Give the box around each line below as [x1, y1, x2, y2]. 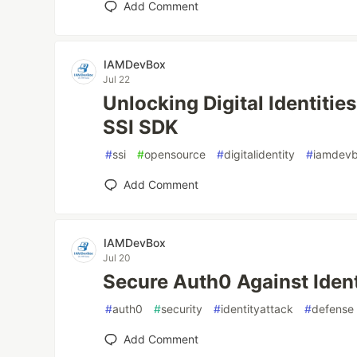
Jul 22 [103, 73, 131, 85]
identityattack [221, 302, 294, 316]
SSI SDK [103, 116, 179, 139]
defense [312, 302, 355, 316]
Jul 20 [103, 252, 131, 264]
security [161, 302, 203, 316]
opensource [144, 147, 206, 161]
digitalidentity [224, 147, 296, 161]
